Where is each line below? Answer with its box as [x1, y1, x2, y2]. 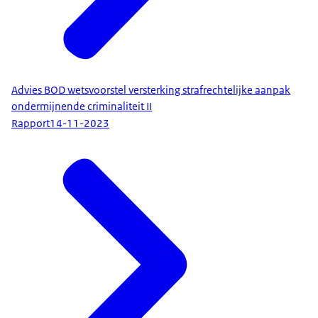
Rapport [11, 116, 50, 131]
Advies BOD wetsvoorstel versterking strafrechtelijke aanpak [11, 82, 290, 97]
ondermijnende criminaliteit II [11, 99, 152, 114]
